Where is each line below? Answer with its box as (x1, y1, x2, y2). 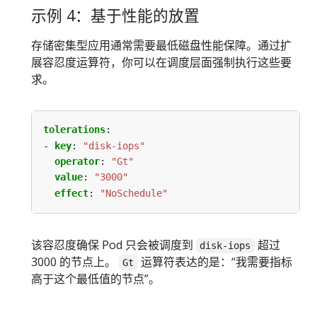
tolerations (43, 124, 105, 136)
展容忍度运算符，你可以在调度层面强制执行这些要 (31, 54, 292, 71)
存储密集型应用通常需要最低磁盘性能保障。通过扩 (31, 38, 292, 54)
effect (54, 187, 88, 199)
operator (54, 155, 100, 167)
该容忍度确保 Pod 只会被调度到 (31, 237, 196, 253)
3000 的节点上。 (31, 254, 119, 270)
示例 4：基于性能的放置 (31, 4, 200, 25)
